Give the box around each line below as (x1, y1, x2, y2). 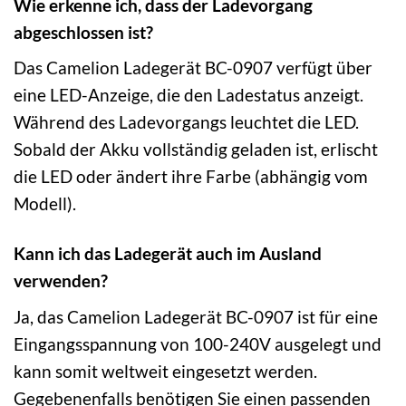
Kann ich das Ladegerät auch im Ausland (14, 243, 322, 265)
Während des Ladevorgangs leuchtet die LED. (14, 111, 359, 133)
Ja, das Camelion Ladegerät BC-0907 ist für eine (14, 305, 378, 327)
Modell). (14, 193, 76, 215)
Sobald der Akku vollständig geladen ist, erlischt (14, 139, 378, 160)
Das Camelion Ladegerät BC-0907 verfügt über (14, 57, 372, 79)
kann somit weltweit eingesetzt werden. (14, 360, 317, 382)
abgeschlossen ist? (14, 21, 153, 43)
